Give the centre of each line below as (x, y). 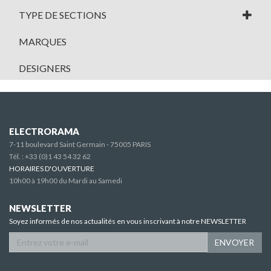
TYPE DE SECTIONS (63, 15)
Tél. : (17, 157)
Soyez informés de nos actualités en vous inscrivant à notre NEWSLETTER (128, 221)
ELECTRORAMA (44, 132)
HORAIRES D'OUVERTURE (52, 169)
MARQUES (43, 42)
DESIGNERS (45, 68)
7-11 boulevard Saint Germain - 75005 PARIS (80, 145)
